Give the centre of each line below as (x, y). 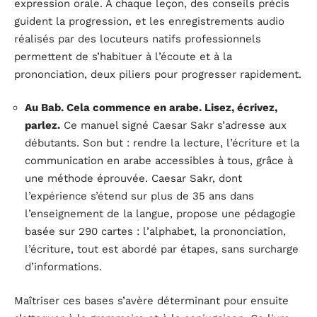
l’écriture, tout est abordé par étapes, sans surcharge (162, 249)
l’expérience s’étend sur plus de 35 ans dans (139, 196)
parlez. (42, 126)
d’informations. (63, 267)
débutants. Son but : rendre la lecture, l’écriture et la (162, 143)
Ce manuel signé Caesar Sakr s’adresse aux (173, 126)
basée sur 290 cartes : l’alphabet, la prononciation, (155, 232)
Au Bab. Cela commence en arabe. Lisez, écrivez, (151, 108)
